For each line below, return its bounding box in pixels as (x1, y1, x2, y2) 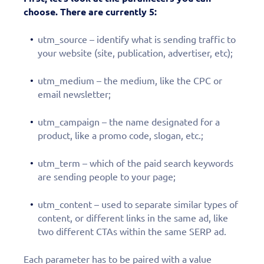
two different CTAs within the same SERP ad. (38, 226, 226, 237)
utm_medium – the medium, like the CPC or (38, 75, 222, 86)
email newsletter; (38, 88, 111, 100)
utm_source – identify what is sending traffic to (38, 34, 236, 45)
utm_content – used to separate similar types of (38, 199, 238, 210)
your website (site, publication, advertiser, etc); (38, 47, 233, 58)
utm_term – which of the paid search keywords (38, 157, 233, 169)
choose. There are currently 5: (24, 6, 157, 17)
